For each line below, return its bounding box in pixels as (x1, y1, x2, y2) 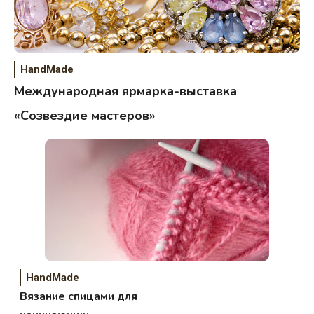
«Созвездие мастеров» (14, 107, 155, 125)
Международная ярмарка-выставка (14, 83, 237, 100)
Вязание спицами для (20, 289, 138, 305)
